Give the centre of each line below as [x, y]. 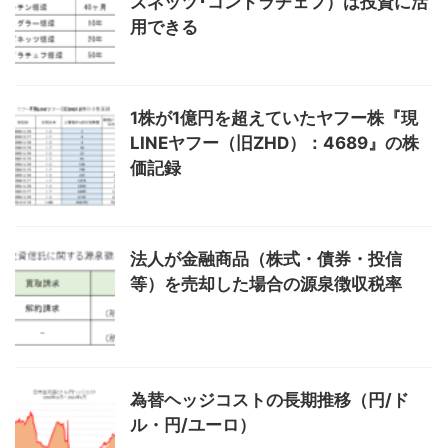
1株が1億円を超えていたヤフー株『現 [274, 118]
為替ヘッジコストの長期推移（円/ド [269, 400]
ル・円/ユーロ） [193, 425]
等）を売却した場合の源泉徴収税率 [266, 284]
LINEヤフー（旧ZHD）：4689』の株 [274, 143]
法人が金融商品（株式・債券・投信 [266, 259]
